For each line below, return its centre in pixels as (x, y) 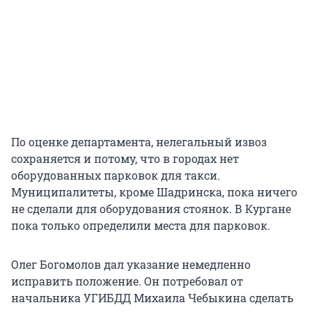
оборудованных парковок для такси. (116, 175)
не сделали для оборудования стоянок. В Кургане (151, 209)
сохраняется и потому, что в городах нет (125, 159)
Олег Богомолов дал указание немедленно (131, 265)
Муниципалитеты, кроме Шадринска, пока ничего (154, 192)
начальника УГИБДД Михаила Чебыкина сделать (152, 298)
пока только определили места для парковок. (141, 226)
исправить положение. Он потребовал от (127, 281)
